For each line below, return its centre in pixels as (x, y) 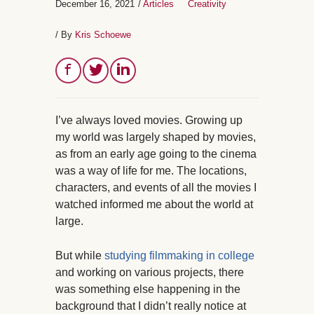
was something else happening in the (148, 289)
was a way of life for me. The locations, (151, 170)
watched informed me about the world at (154, 204)
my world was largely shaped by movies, (156, 137)
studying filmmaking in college (179, 255)
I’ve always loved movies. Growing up (149, 120)
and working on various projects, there (150, 272)
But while (80, 255)
